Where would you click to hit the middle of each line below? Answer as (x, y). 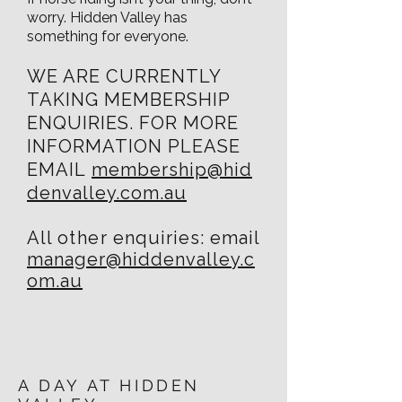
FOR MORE (189, 123)
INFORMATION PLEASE (134, 146)
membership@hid (172, 170)
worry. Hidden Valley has (107, 17)
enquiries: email (184, 238)
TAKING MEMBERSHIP (128, 100)
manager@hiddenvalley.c (141, 259)
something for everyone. (108, 36)
